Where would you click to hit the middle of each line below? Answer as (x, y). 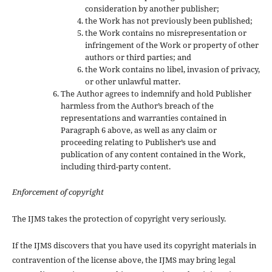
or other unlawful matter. (132, 82)
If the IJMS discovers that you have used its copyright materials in (134, 246)
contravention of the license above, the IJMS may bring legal (124, 260)
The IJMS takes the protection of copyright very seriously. (119, 219)
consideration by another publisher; (152, 9)
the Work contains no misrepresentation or (165, 33)
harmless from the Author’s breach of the (137, 106)
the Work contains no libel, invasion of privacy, (172, 70)
